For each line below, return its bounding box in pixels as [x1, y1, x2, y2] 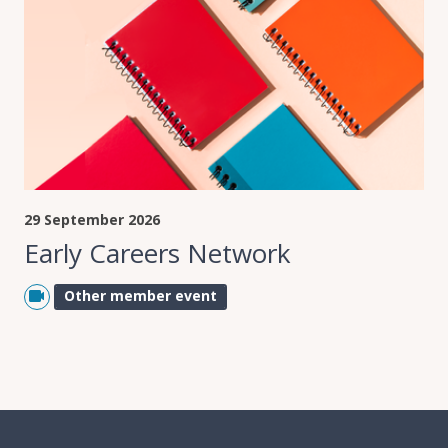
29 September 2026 [23, 210, 160, 230]
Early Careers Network [23, 235, 291, 272]
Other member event [63, 286, 217, 306]
